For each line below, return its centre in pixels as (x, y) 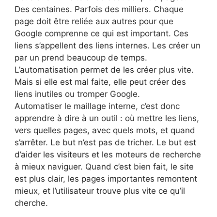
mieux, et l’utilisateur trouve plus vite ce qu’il (100, 191)
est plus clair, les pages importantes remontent (106, 179)
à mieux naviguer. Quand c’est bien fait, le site (104, 167)
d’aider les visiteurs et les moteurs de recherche (108, 155)
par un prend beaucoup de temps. (81, 58)
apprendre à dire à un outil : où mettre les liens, (107, 118)
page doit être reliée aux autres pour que (94, 22)
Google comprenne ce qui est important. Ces (101, 34)
